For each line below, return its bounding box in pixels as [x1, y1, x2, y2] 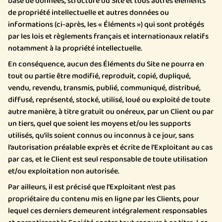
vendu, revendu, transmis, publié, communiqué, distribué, [8, 82, 201, 94]
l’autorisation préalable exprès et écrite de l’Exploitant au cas [8, 141, 213, 154]
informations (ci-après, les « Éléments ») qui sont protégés [8, 18, 204, 31]
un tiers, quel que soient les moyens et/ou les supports [8, 117, 191, 130]
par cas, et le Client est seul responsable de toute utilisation [8, 153, 208, 166]
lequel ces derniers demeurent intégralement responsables [8, 205, 207, 217]
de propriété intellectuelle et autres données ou [8, 6, 169, 19]
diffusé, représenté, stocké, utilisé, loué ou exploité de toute [8, 94, 210, 106]
